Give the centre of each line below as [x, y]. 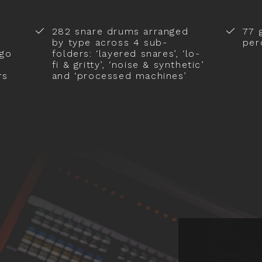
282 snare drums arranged [120, 31]
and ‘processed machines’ [119, 75]
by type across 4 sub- [110, 42]
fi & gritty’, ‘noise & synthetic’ [128, 64]
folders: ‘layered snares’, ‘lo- [126, 53]
